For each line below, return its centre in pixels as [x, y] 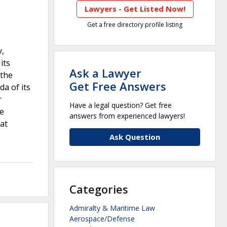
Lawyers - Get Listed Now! [135, 9]
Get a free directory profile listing [135, 25]
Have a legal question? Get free [121, 105]
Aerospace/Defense [102, 219]
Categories [99, 189]
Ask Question [135, 137]
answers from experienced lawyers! [127, 116]
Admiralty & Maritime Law [112, 208]
